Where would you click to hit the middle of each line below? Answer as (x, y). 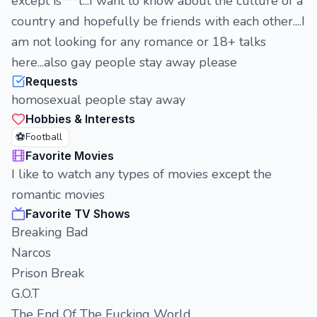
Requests (52, 81)
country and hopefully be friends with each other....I (158, 21)
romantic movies (58, 195)
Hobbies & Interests (80, 119)
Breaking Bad (50, 232)
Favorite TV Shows (78, 214)
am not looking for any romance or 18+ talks (139, 42)
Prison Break (48, 273)
